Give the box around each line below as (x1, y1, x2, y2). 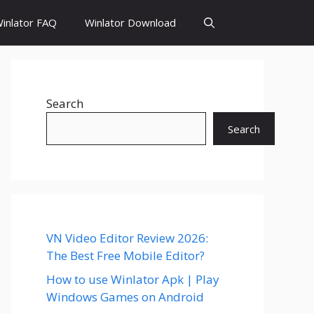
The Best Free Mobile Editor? (46, 247, 205, 264)
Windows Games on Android (46, 288, 204, 305)
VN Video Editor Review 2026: (46, 230, 208, 246)
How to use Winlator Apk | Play (46, 271, 219, 287)
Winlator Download (85, 15, 176, 29)
